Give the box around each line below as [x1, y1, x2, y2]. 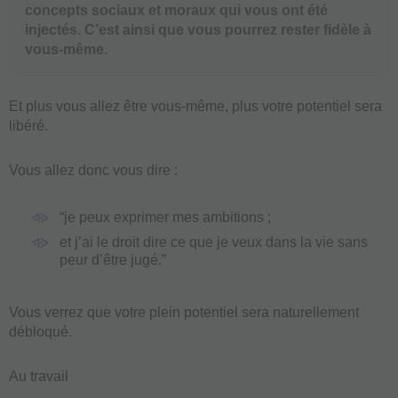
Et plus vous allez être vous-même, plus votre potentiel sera [9, 99, 382, 115]
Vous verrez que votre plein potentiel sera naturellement [9, 305, 359, 321]
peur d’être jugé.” [60, 252, 166, 268]
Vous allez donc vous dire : [9, 163, 178, 179]
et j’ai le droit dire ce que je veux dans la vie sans [60, 235, 368, 251]
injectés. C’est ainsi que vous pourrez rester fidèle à [25, 22, 371, 38]
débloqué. [9, 324, 72, 340]
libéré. [9, 118, 48, 134]
